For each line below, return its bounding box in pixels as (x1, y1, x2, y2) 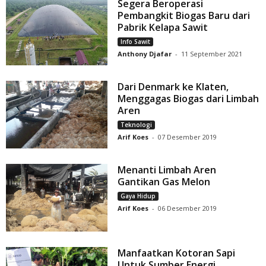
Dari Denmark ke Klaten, (118, 80, 229, 94)
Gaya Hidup (121, 192, 156, 201)
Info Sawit (121, 37, 151, 46)
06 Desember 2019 (158, 204, 217, 213)
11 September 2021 (181, 49, 243, 59)
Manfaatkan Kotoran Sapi (118, 246, 236, 260)
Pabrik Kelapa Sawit (118, 21, 208, 34)
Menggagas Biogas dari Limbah (118, 92, 259, 106)
